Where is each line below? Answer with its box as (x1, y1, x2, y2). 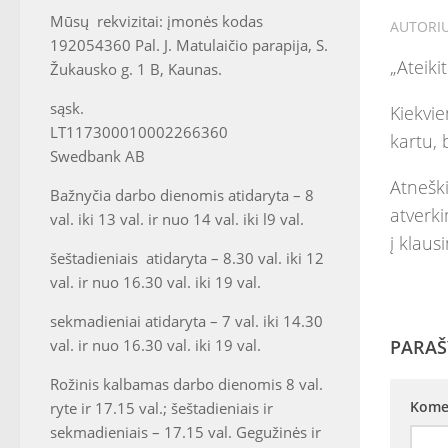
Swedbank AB (50, 146, 145, 166)
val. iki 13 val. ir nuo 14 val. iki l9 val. (50, 209, 304, 229)
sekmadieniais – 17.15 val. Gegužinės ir (50, 422, 321, 442)
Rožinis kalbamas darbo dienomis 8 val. (50, 374, 323, 394)
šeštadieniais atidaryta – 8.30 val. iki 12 (50, 248, 324, 268)
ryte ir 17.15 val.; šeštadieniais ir (50, 398, 273, 418)
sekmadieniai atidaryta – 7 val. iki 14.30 (50, 311, 323, 331)
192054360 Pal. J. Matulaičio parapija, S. (50, 35, 328, 55)
